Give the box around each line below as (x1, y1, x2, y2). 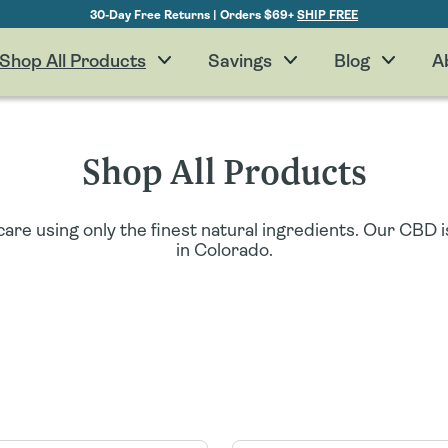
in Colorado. (175, 240, 273, 261)
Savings (208, 53, 272, 73)
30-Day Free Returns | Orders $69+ (90, 8, 298, 22)
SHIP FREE (297, 8, 359, 22)
